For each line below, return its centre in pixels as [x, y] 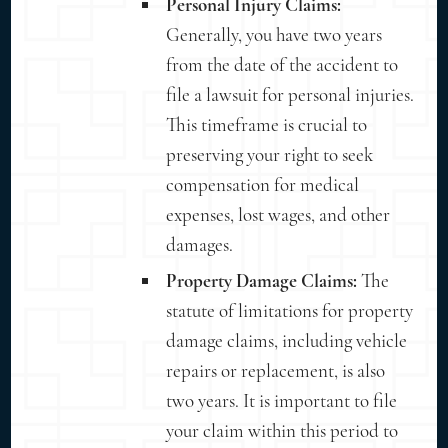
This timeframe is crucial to [267, 124]
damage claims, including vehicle [287, 340]
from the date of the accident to [282, 64]
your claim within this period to [282, 430]
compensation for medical [263, 184]
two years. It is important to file [282, 400]
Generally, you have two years [274, 34]
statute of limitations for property [290, 310]
